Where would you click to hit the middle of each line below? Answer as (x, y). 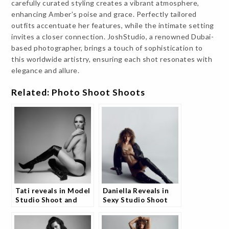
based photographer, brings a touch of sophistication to (107, 48)
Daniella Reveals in (136, 191)
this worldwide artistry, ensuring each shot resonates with (112, 59)
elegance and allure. (45, 71)
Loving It (118, 219)
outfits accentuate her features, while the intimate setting (113, 26)
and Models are (130, 209)
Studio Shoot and (47, 200)
